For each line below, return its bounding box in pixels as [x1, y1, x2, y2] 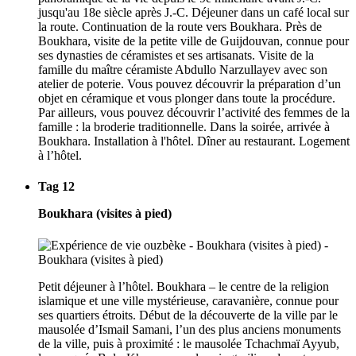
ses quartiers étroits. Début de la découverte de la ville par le [38, 308, 338, 322]
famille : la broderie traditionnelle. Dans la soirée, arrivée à [38, 120, 330, 134]
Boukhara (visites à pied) [38, 207, 172, 221]
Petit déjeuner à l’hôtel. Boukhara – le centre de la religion [38, 279, 329, 293]
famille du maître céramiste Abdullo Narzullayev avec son [38, 63, 327, 77]
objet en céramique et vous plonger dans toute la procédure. [38, 91, 335, 106]
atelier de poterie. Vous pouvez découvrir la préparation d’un [38, 77, 341, 91]
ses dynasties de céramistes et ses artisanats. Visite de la [38, 48, 314, 63]
